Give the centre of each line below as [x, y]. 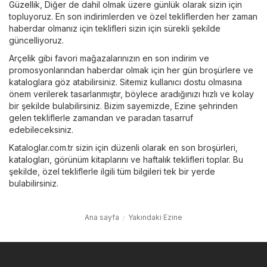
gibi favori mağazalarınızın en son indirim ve [122, 58]
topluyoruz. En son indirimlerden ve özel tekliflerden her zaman [133, 16]
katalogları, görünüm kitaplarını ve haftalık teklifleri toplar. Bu [126, 159]
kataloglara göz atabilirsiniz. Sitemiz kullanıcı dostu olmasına [125, 82]
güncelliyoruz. [36, 40]
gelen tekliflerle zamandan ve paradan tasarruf [101, 117]
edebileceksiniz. [41, 129]
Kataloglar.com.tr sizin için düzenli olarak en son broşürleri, [123, 147]
